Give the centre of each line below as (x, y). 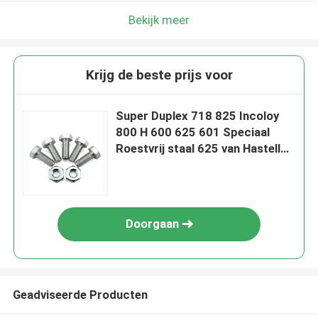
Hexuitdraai (147, 181)
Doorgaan (152, 224)
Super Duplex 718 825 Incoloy (198, 116)
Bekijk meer (159, 20)
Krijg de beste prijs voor (159, 75)
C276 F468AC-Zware (174, 165)
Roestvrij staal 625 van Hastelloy (205, 149)
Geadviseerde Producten (80, 294)
